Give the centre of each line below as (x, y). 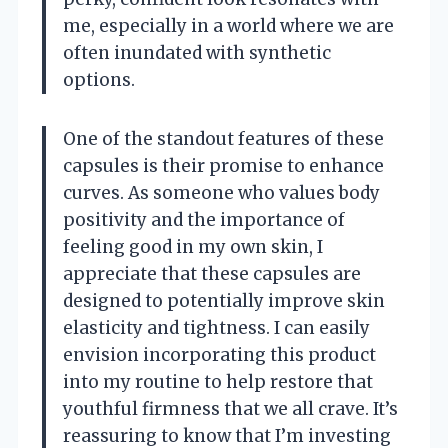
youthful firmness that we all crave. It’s (230, 408)
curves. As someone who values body (221, 192)
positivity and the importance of (204, 219)
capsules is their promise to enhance (223, 165)
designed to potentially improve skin (224, 300)
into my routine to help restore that (218, 381)
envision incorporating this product (219, 354)
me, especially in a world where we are (228, 25)
